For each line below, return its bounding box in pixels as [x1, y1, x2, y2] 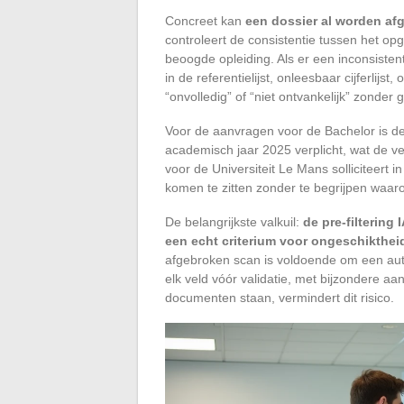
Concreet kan [165, 13, 245, 28]
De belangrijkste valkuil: [165, 214, 303, 229]
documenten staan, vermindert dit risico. [165, 289, 394, 305]
